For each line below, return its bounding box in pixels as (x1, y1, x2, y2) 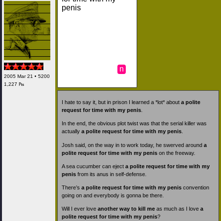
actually (62, 128, 81, 135)
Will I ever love (62, 206, 98, 212)
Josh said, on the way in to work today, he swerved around (62, 142, 204, 148)
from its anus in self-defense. (76, 171, 147, 177)
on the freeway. (157, 149, 195, 156)
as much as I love (155, 206, 200, 212)
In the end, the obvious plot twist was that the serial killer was (62, 120, 207, 127)
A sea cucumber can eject (62, 163, 125, 169)
